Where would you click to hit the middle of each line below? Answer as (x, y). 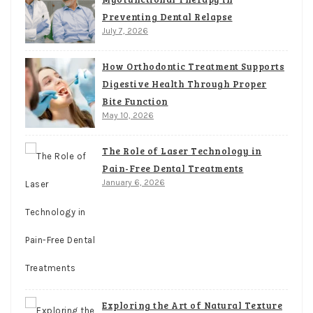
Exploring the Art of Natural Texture (192, 305)
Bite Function (135, 101)
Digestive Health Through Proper (184, 83)
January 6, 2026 (133, 182)
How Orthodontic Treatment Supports (193, 66)
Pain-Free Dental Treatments (173, 168)
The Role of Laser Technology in (182, 151)
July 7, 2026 (125, 30)
